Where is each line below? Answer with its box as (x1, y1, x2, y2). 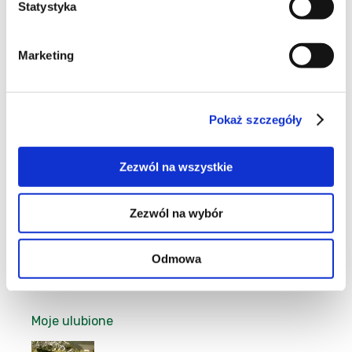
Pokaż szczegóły (208, 112, 302, 126)
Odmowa (151, 251, 201, 266)
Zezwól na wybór (129, 206, 223, 220)
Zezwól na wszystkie (119, 159, 233, 174)
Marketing (18, 48, 74, 62)
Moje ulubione (31, 313, 113, 328)
